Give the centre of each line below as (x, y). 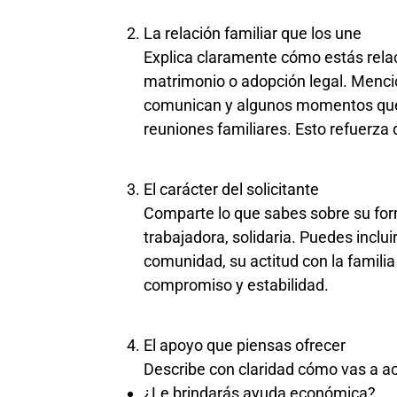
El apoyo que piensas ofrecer (245, 346)
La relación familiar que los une (253, 33)
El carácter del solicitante (231, 190)
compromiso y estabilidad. (236, 285)
